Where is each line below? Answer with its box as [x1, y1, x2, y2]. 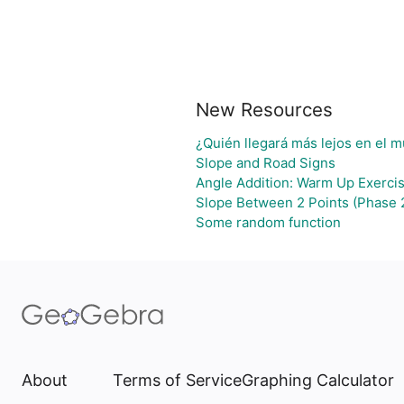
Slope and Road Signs [195, 154, 335, 171]
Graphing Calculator [242, 371, 394, 390]
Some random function [195, 214, 341, 231]
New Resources [195, 98, 333, 121]
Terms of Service [113, 371, 242, 390]
